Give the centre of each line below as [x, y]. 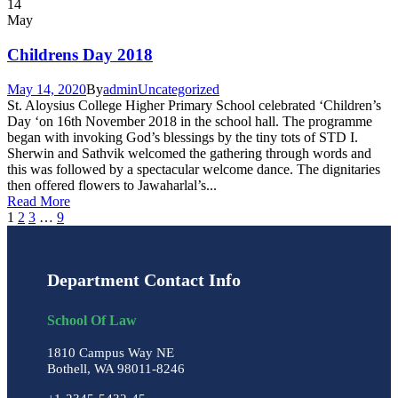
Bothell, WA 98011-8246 [116, 368]
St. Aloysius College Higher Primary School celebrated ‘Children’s [194, 105]
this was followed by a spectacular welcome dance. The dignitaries [194, 169]
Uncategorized [179, 89]
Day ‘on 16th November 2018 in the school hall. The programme [190, 121]
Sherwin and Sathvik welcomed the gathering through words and [189, 153]
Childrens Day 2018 [80, 55]
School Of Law [92, 320]
